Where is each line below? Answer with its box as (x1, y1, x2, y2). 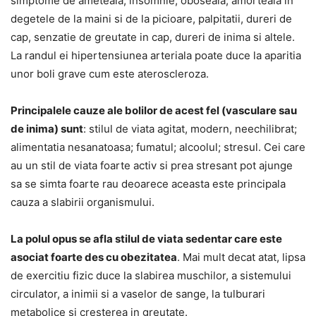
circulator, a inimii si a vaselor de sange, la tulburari (11, 286, 265, 300)
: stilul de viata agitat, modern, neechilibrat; (83, 121, 297, 135)
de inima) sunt (11, 121, 83, 135)
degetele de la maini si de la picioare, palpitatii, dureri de (11, 11, 292, 25)
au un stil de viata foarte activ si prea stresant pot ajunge (11, 158, 293, 172)
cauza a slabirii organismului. (11, 195, 154, 209)
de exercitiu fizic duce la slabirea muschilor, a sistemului (11, 268, 291, 282)
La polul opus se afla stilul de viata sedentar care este (11, 231, 282, 245)
